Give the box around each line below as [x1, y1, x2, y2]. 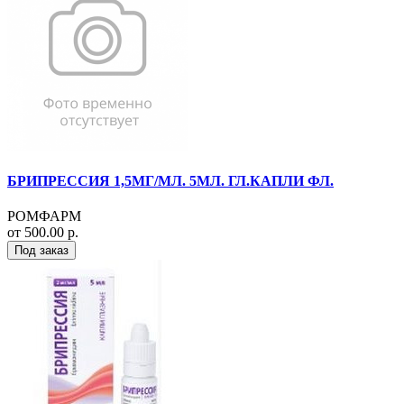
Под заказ [14, 243, 69, 258]
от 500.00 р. [7, 225, 78, 241]
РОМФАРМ [7, 208, 81, 225]
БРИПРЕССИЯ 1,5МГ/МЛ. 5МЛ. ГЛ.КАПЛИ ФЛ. [7, 173, 334, 189]
